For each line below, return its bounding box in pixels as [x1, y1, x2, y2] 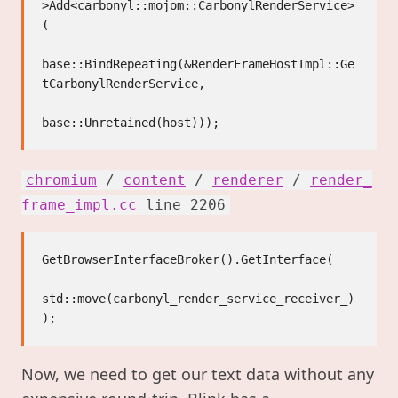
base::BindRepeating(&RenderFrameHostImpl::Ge [42, 57, 354, 72]
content [123, 171, 186, 189]
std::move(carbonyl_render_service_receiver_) [42, 291, 354, 306]
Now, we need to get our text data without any [21, 363, 374, 386]
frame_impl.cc [21, 196, 137, 214]
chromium [26, 171, 97, 189]
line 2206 [146, 196, 226, 214]
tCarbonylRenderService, [42, 76, 205, 92]
